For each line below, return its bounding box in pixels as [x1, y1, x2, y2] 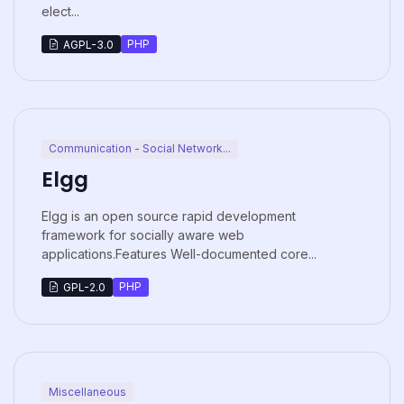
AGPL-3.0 [62, 37, 114, 51]
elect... [41, 3, 79, 19]
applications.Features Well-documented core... [41, 245, 317, 262]
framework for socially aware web [41, 226, 244, 243]
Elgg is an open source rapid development [41, 207, 296, 224]
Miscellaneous [48, 384, 126, 399]
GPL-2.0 [62, 280, 106, 294]
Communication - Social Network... [48, 142, 231, 156]
